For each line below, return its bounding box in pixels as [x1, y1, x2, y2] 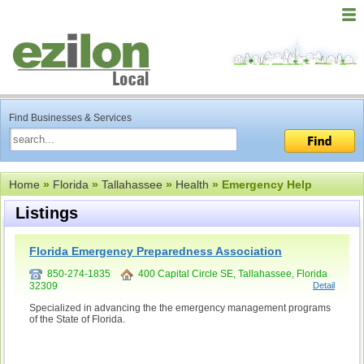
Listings [15, 204, 78, 222]
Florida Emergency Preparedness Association [29, 245, 282, 258]
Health [175, 178, 209, 191]
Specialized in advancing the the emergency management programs [29, 301, 331, 314]
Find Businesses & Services [9, 112, 132, 123]
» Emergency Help [209, 178, 312, 191]
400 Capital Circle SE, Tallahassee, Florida [133, 268, 327, 279]
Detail [313, 279, 335, 290]
